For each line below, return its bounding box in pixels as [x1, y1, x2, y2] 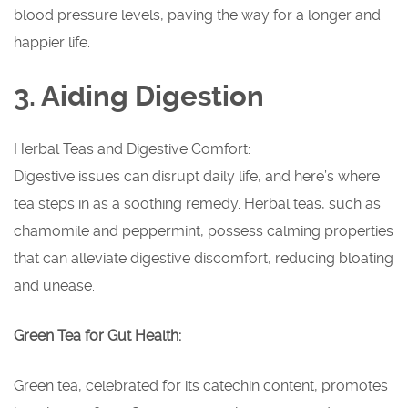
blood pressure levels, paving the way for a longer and [14, 6, 381, 25]
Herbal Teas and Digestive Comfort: [14, 140, 250, 158]
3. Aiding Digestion [14, 79, 264, 114]
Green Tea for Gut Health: [14, 327, 181, 345]
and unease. [14, 277, 95, 295]
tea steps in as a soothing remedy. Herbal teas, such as [14, 195, 381, 213]
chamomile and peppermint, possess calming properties [14, 222, 393, 240]
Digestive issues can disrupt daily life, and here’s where [14, 168, 380, 186]
